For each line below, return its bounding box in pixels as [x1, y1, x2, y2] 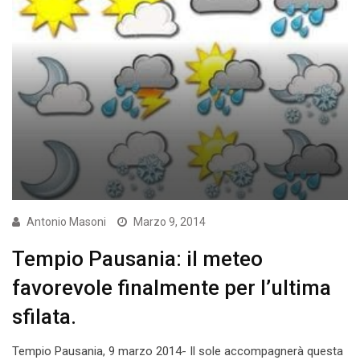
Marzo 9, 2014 [133, 215, 206, 228]
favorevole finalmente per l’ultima [12, 275, 331, 300]
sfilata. [12, 304, 76, 329]
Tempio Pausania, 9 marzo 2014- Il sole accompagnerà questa [12, 343, 343, 358]
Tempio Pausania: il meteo [12, 246, 263, 271]
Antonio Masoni [27, 215, 106, 228]
